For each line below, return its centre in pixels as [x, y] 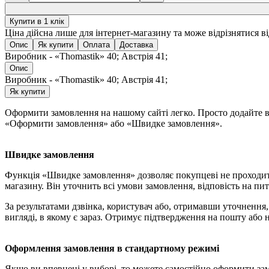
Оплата [96, 45]
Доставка [136, 45]
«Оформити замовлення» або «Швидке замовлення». [113, 124]
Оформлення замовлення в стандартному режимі [112, 249]
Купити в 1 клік [37, 22]
